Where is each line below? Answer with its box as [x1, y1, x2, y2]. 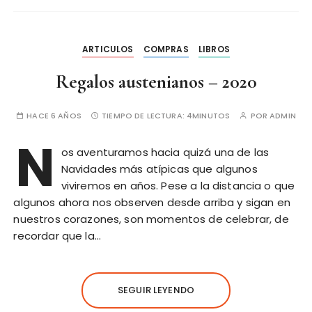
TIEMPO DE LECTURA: [102, 110, 187, 122]
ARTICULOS [82, 43, 134, 56]
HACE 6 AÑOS [26, 110, 81, 122]
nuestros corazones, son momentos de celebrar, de [13, 212, 289, 227]
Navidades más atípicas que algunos [61, 162, 258, 177]
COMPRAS [143, 43, 189, 56]
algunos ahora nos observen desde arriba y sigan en [13, 195, 290, 210]
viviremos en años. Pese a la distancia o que [61, 178, 295, 194]
